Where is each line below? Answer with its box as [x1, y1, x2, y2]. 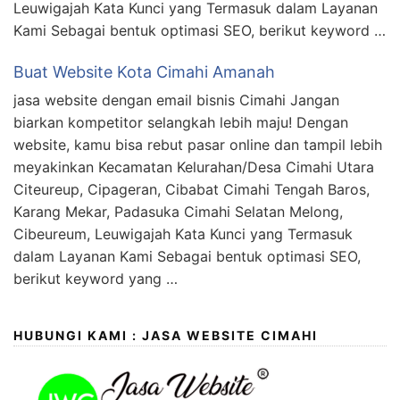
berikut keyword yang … [13, 270, 178, 288]
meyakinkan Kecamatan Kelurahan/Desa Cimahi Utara [13, 158, 374, 177]
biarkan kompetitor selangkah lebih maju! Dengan [13, 113, 348, 132]
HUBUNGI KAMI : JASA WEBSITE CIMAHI [13, 328, 318, 344]
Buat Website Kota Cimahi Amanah [13, 62, 275, 82]
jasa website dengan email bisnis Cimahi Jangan [13, 91, 339, 110]
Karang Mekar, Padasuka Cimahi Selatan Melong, [13, 203, 343, 221]
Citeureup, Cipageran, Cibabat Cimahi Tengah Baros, [13, 180, 370, 199]
